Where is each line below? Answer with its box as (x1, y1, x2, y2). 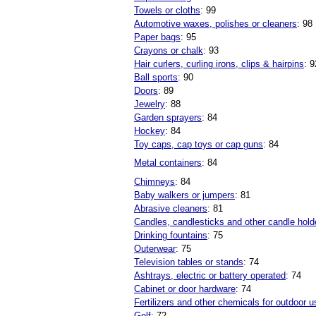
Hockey (134, 126, 165, 137)
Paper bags (134, 32, 181, 43)
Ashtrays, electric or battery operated (134, 270, 286, 281)
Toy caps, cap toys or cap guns (134, 139, 263, 150)
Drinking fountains (134, 230, 207, 241)
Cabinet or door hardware (134, 284, 236, 295)
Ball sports (134, 72, 178, 83)
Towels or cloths (134, 5, 200, 16)
